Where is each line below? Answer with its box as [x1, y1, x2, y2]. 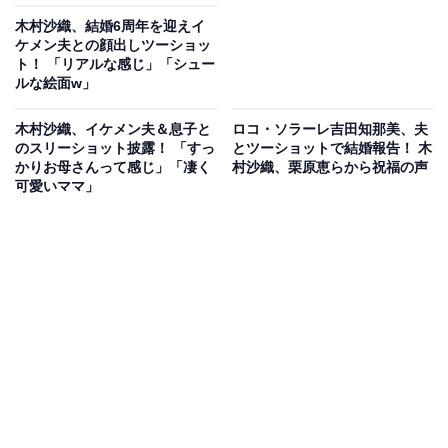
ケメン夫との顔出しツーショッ [15, 37, 211, 54]
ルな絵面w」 [15, 75, 96, 92]
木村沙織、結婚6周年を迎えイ [15, 18, 205, 35]
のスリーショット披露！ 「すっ [15, 140, 215, 157]
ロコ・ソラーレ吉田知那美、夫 [231, 121, 428, 138]
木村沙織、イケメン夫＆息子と [15, 121, 211, 138]
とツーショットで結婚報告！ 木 [231, 140, 432, 157]
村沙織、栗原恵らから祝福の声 [231, 159, 428, 176]
